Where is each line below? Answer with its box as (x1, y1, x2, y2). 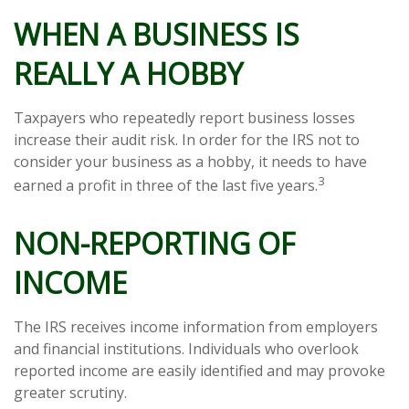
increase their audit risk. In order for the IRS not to (14, 129, 360, 150)
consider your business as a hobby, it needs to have (14, 151, 367, 172)
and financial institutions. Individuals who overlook (14, 338, 359, 359)
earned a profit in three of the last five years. (14, 174, 318, 195)
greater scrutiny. (14, 382, 127, 403)
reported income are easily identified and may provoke (14, 360, 385, 381)
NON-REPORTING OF (14, 223, 295, 263)
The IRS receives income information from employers (14, 316, 378, 337)
